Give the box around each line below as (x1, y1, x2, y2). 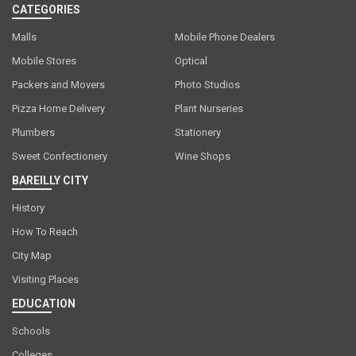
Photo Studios (174, 78, 240, 91)
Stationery (174, 126, 221, 138)
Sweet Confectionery (12, 149, 107, 162)
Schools (12, 324, 50, 337)
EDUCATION (12, 296, 75, 310)
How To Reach (12, 225, 78, 238)
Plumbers (12, 126, 55, 138)
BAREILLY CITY (12, 173, 88, 187)
